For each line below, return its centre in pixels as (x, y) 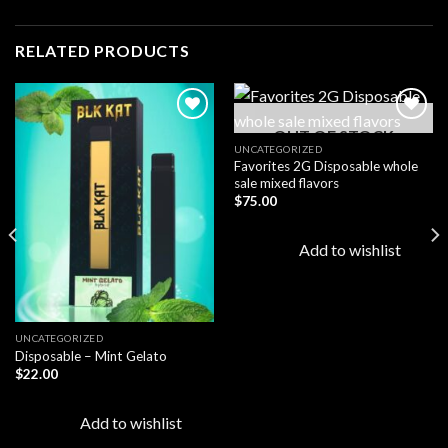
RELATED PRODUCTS (102, 50)
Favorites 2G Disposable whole (325, 165)
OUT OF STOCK (333, 135)
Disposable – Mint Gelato (90, 355)
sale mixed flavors (286, 182)
